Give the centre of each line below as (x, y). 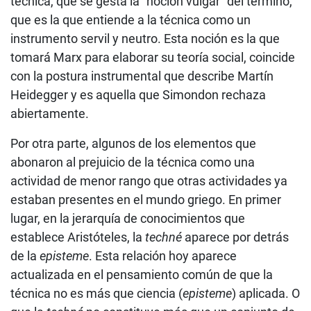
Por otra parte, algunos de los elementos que (133, 143)
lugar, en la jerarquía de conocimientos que (128, 218)
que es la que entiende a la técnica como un (131, 19)
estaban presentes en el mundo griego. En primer (146, 199)
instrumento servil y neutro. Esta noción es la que (145, 38)
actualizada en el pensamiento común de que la (142, 274)
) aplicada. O (266, 293)
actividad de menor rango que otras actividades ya (149, 180)
